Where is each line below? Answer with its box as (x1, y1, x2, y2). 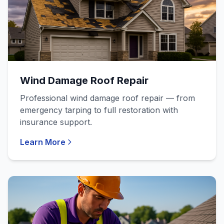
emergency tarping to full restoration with (20, 105, 178, 115)
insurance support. (20, 117, 92, 127)
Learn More (20, 137, 65, 147)
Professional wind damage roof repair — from (20, 93, 195, 103)
